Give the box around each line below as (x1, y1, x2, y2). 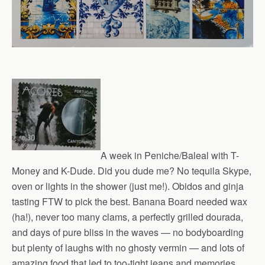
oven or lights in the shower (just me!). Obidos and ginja (12, 179, 244, 193)
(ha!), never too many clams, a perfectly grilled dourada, (12, 210, 243, 224)
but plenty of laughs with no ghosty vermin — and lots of (12, 241, 244, 255)
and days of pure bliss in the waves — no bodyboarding (12, 225, 244, 240)
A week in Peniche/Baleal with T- (101, 148, 239, 163)
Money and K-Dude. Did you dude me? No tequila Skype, (12, 164, 251, 178)
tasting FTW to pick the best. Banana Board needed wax (12, 195, 247, 209)
